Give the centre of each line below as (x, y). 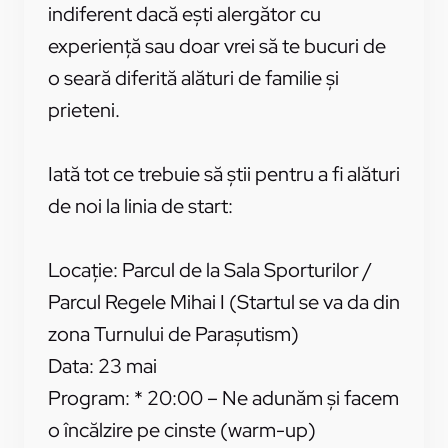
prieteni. (84, 109)
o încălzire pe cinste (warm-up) (182, 429)
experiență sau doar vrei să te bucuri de (217, 45)
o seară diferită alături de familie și (193, 77)
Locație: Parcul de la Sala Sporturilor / (210, 269)
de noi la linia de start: (140, 205)
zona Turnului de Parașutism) (173, 333)
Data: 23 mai (102, 365)
